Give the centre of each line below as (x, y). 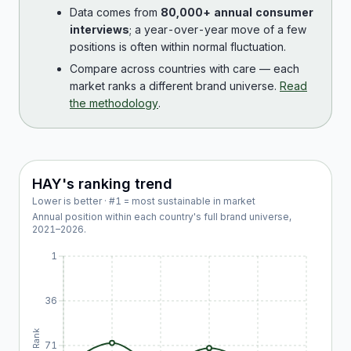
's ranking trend (117, 184)
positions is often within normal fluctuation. (178, 47)
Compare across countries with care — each (185, 69)
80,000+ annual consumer (237, 12)
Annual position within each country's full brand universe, (162, 217)
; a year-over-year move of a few (218, 29)
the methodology (114, 103)
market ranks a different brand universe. (173, 86)
